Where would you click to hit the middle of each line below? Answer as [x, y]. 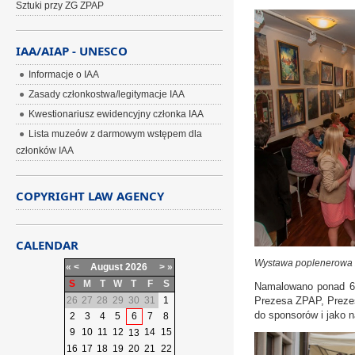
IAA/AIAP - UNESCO [72, 51]
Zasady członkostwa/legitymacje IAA [107, 94]
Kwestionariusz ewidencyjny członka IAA [116, 114]
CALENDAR [48, 245]
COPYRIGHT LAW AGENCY [90, 196]
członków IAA [45, 151]
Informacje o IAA [64, 74]
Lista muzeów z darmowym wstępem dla [116, 134]
